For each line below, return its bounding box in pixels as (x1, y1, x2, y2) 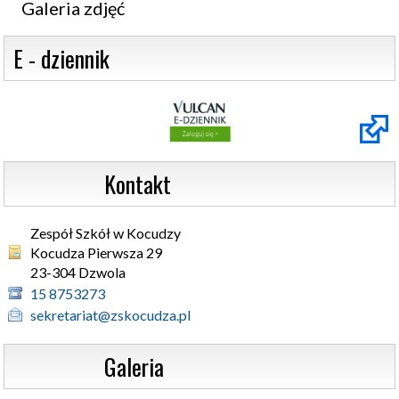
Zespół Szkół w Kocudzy (30, 224, 181, 241)
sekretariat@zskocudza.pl (30, 306, 191, 323)
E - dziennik (13, 41, 110, 76)
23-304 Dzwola (30, 264, 126, 281)
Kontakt (104, 167, 171, 201)
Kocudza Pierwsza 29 (30, 244, 165, 261)
